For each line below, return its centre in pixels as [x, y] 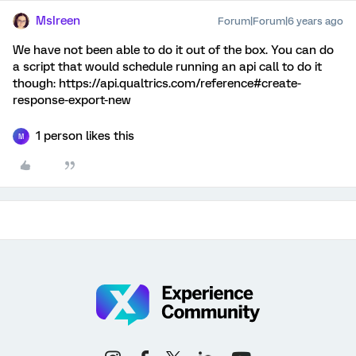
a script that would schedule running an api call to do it [167, 67]
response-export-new [72, 100]
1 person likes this [85, 136]
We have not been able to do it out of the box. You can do [173, 50]
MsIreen [58, 21]
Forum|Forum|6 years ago [281, 21]
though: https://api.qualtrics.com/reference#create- [157, 83]
